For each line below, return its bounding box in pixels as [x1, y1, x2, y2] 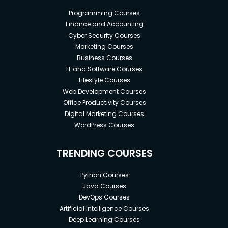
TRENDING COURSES [56, 146, 153, 160]
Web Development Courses [63, 87, 147, 96]
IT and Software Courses [66, 64, 143, 73]
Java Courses [82, 181, 127, 190]
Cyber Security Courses [68, 31, 141, 40]
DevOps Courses [79, 192, 130, 202]
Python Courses [80, 170, 129, 179]
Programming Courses [69, 8, 140, 17]
